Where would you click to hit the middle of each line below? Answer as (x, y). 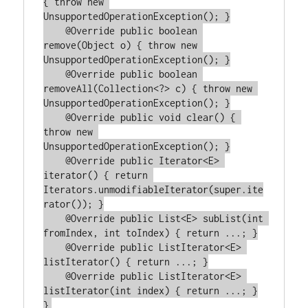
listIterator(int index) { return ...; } (151, 290)
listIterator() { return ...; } (126, 262)
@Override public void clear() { (55, 117)
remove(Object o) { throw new (121, 45)
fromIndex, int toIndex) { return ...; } (151, 233)
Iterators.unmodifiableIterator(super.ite (154, 189)
